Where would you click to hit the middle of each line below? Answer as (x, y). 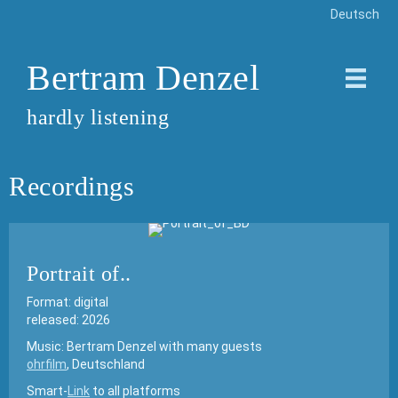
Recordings (72, 186)
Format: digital (68, 302)
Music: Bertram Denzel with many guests (144, 346)
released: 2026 (68, 320)
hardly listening (98, 117)
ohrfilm (47, 364)
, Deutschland (106, 364)
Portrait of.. (79, 274)
